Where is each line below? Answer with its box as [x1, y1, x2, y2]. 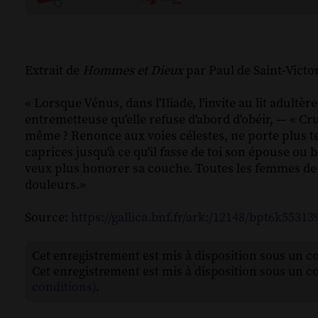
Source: [25, 209, 71, 226]
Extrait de [25, 62, 82, 79]
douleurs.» [25, 177, 86, 194]
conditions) [32, 280, 96, 296]
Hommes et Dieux [82, 62, 183, 79]
